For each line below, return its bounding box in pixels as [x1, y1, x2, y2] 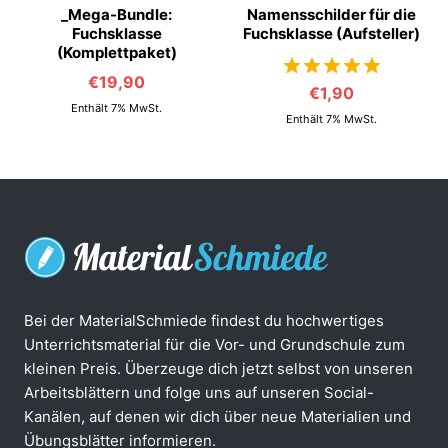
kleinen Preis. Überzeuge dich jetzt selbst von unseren [24, 358, 413, 378]
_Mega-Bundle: [61, 4, 172, 24]
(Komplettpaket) [56, 42, 177, 62]
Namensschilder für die [247, 4, 416, 24]
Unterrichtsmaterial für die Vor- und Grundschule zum [24, 334, 405, 354]
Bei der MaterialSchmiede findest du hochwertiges [24, 310, 384, 330]
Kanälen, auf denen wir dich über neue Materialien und [24, 406, 411, 426]
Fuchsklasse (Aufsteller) [243, 23, 420, 43]
